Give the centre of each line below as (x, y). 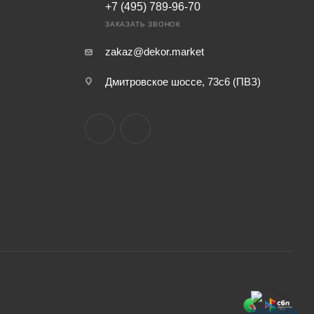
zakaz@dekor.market (154, 52)
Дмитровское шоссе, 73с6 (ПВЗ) (183, 82)
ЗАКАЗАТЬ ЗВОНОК (143, 24)
